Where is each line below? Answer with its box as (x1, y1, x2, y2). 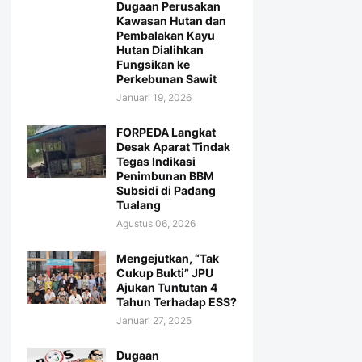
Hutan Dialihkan (116, 43, 204, 57)
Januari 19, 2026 (116, 91, 192, 104)
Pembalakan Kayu (116, 28, 215, 43)
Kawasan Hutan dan (116, 14, 226, 28)
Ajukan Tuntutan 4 (116, 280, 217, 295)
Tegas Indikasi (116, 154, 196, 169)
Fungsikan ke (116, 57, 190, 72)
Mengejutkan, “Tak (116, 251, 219, 266)
